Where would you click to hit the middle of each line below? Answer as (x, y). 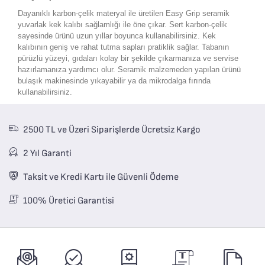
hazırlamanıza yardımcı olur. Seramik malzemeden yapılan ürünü (129, 70)
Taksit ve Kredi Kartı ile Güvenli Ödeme (101, 177)
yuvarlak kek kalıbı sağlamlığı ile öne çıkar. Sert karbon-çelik (122, 25)
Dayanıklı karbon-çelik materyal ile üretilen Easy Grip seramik (124, 14)
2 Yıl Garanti (47, 154)
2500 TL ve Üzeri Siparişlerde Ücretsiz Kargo (112, 130)
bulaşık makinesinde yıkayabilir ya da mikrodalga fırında (114, 81)
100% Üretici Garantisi (69, 201)
